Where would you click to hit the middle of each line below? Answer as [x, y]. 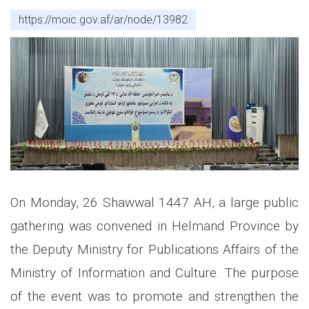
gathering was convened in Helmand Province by [154, 226]
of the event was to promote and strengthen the [154, 296]
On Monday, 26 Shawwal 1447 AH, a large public [154, 202]
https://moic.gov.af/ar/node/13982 [103, 20]
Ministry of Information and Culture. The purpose [154, 272]
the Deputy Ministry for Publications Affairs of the [154, 249]
